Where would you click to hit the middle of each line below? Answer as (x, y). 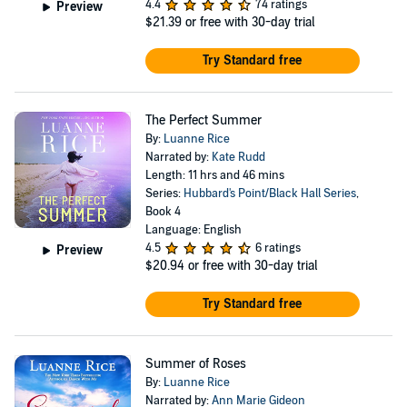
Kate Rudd (238, 157)
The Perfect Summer (203, 120)
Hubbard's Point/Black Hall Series (269, 194)
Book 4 (163, 212)
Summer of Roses (195, 364)
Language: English (193, 230)
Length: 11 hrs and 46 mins (214, 175)
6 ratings (278, 248)
